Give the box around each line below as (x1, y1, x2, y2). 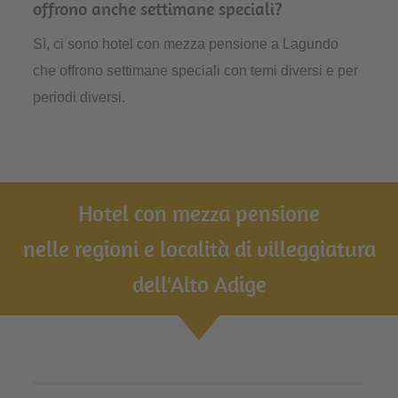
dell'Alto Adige (131, 270, 267, 298)
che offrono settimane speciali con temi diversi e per (33, 63, 359, 79)
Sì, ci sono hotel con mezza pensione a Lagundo (33, 36, 339, 52)
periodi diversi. (33, 90, 126, 106)
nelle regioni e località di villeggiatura (22, 235, 376, 263)
